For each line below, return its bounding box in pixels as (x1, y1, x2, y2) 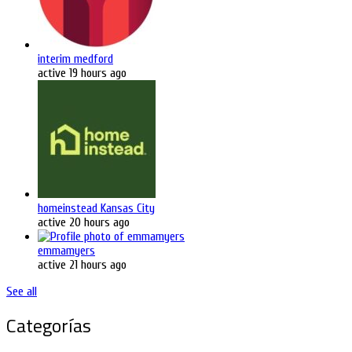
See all (6, 284, 37, 299)
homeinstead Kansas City (38, 200, 155, 215)
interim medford (38, 51, 113, 66)
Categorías (6, 310, 91, 339)
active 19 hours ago (38, 65, 126, 80)
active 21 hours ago (38, 257, 126, 272)
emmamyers (38, 243, 95, 258)
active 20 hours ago (38, 214, 130, 229)
